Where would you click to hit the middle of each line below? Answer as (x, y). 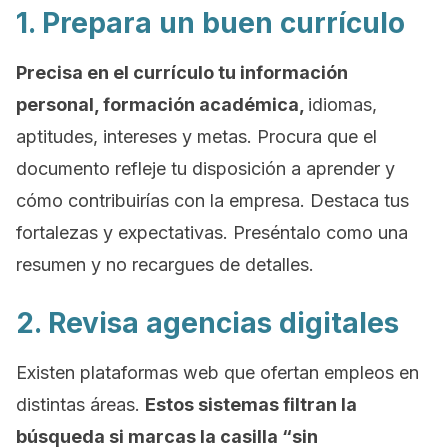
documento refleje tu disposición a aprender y (205, 168)
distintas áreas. (80, 404)
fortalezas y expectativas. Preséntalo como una (212, 232)
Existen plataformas (99, 372)
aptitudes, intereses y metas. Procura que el (196, 136)
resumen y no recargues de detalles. (165, 264)
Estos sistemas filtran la (251, 404)
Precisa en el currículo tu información (182, 72)
